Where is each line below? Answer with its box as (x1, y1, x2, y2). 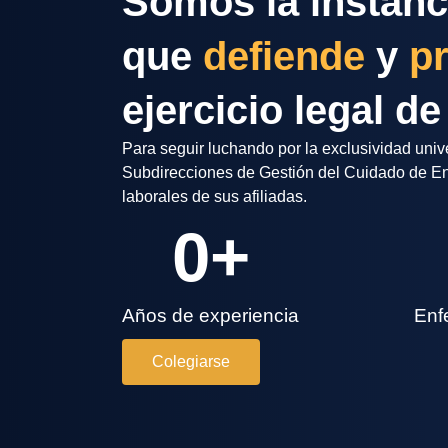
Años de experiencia (122, 305, 299, 327)
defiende (203, 34, 365, 78)
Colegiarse (152, 353, 230, 371)
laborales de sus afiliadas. (122, 188, 307, 205)
